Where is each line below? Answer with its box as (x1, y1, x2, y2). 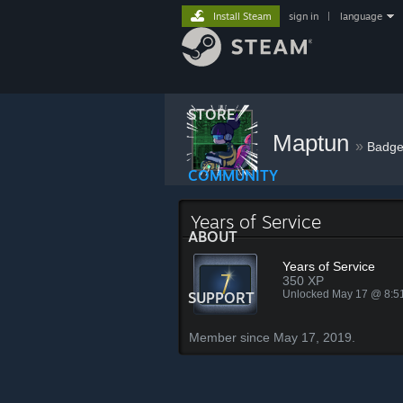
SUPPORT (188, 289, 255, 307)
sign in (289, 10, 318, 22)
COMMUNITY (188, 166, 278, 184)
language (340, 10, 382, 22)
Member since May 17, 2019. (189, 330, 355, 345)
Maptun (273, 130, 355, 157)
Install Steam (213, 10, 272, 22)
